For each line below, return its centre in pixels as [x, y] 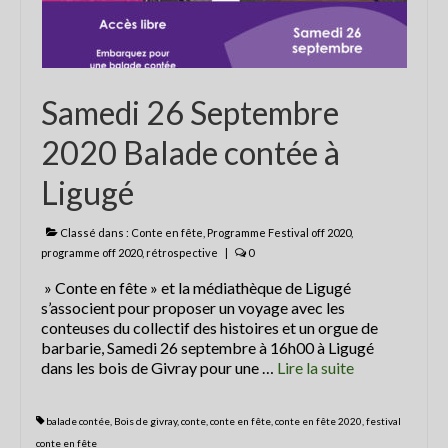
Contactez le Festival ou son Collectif [228, 67]
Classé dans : [94, 232]
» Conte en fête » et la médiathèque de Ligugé [196, 287]
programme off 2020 [91, 252]
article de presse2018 [199, 26]
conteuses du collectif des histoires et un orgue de [209, 327]
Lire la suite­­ [315, 367]
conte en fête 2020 [318, 421]
